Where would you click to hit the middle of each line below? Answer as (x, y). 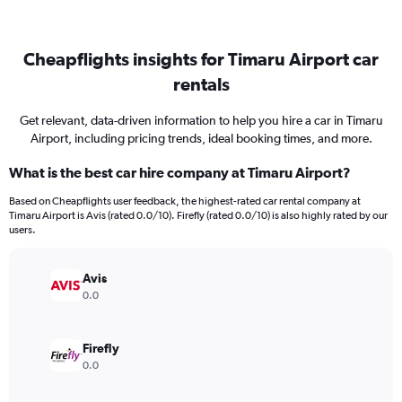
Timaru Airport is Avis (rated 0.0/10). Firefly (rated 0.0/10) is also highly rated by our (198, 215)
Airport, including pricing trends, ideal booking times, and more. (201, 138)
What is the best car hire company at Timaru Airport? (180, 172)
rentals (201, 84)
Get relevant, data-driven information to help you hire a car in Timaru (201, 120)
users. (22, 230)
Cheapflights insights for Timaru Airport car (201, 59)
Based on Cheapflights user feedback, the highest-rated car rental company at (185, 201)
